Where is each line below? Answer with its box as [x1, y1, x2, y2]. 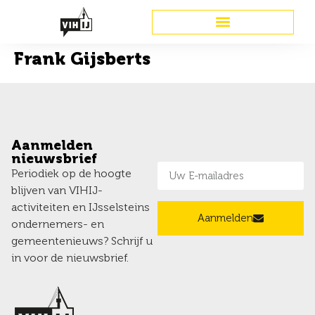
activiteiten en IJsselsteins [11, 202, 150, 214]
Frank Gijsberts [14, 51, 150, 69]
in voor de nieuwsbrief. [11, 253, 129, 264]
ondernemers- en [11, 219, 104, 231]
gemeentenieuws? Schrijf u [11, 236, 153, 247]
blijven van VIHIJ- [11, 186, 103, 197]
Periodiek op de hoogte [11, 169, 131, 180]
